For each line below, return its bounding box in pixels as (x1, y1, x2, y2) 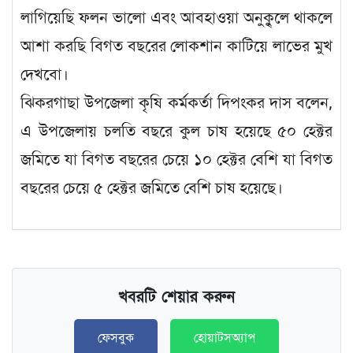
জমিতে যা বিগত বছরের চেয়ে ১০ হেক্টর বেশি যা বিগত (20, 149, 333, 169)
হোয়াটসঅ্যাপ (194, 329, 255, 346)
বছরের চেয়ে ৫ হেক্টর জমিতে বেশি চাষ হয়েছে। (20, 177, 283, 198)
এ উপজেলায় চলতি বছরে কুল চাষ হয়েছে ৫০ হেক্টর (20, 121, 333, 141)
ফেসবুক (98, 329, 134, 346)
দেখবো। (20, 64, 69, 84)
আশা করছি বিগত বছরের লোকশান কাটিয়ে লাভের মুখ (20, 35, 333, 56)
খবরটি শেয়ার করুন (118, 286, 235, 307)
